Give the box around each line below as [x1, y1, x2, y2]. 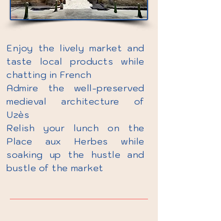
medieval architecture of [6, 96, 145, 107]
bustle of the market [6, 162, 104, 174]
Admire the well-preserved [6, 82, 145, 94]
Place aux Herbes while [6, 136, 145, 147]
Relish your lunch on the [6, 122, 145, 134]
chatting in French [6, 69, 92, 80]
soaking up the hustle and [6, 149, 145, 160]
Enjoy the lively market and [6, 42, 145, 54]
